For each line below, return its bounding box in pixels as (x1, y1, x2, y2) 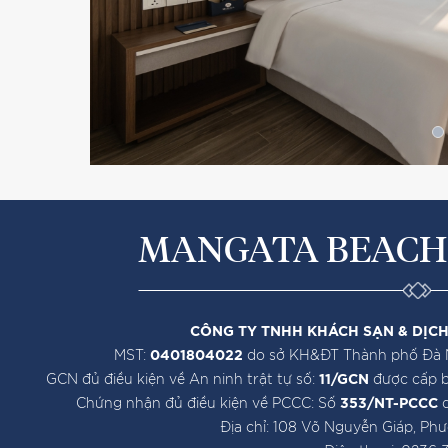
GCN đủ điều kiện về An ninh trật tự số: (46, 372, 319, 387)
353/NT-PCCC (339, 396, 438, 411)
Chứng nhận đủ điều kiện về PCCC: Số (75, 396, 340, 411)
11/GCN (319, 372, 373, 387)
